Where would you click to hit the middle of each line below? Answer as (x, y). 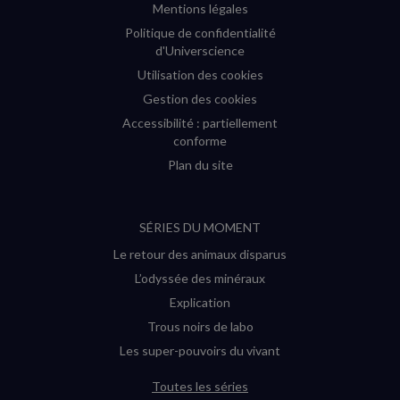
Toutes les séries (200, 387)
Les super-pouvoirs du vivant (200, 351)
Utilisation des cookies (200, 75)
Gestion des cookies (200, 99)
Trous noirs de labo (200, 327)
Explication (200, 303)
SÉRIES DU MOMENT (200, 228)
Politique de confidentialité (200, 33)
